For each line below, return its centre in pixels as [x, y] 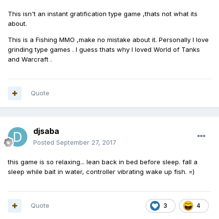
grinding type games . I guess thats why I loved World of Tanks [104, 50]
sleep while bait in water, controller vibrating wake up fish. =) [101, 172]
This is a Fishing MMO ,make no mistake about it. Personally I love [108, 40]
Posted [45, 142]
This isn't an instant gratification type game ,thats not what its [103, 14]
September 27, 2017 [86, 142]
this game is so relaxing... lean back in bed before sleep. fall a [103, 162]
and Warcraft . [30, 59]
